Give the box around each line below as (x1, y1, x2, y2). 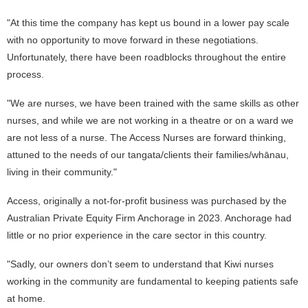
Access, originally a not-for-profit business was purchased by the (7, 195, 287, 206)
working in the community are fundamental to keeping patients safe (7, 276, 298, 287)
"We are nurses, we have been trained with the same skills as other (7, 98, 299, 109)
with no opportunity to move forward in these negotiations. (7, 34, 258, 45)
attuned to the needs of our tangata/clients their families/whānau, (7, 149, 289, 160)
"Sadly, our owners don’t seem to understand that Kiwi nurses (7, 258, 274, 269)
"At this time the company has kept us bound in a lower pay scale (7, 17, 289, 28)
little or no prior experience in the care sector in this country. (7, 230, 267, 241)
